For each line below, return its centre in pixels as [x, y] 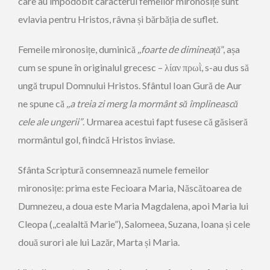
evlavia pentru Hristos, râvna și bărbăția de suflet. [118, 19]
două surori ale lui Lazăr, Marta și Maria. [99, 242]
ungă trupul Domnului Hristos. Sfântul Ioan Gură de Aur [130, 85]
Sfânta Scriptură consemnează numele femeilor [114, 170]
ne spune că [42, 103]
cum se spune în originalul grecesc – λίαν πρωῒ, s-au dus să [133, 67]
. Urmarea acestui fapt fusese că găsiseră [165, 121]
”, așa [230, 49]
